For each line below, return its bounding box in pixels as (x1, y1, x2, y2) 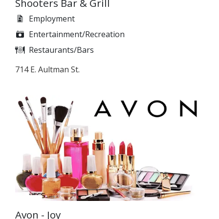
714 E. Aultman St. (15, 64, 80, 75)
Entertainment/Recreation (29, 28, 125, 40)
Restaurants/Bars (29, 44, 94, 55)
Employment (29, 13, 75, 24)
